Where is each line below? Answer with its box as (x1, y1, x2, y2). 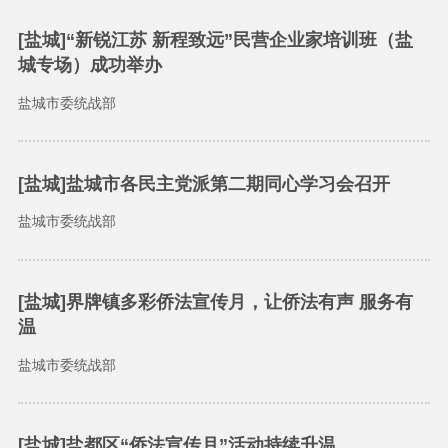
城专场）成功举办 (17, 55, 162, 76)
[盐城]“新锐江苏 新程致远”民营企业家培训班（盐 (17, 30, 413, 51)
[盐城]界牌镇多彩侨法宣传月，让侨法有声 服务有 (17, 292, 413, 312)
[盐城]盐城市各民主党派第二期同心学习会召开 (17, 173, 390, 194)
